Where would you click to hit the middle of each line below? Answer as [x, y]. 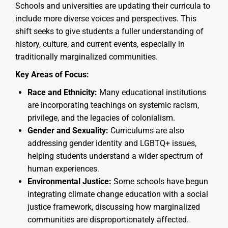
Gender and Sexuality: [68, 130]
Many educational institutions [152, 92]
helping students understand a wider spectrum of [115, 156]
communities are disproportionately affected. [108, 219]
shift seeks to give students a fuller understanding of [109, 31]
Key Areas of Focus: [52, 74]
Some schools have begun [160, 181]
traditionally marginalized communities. [87, 56]
